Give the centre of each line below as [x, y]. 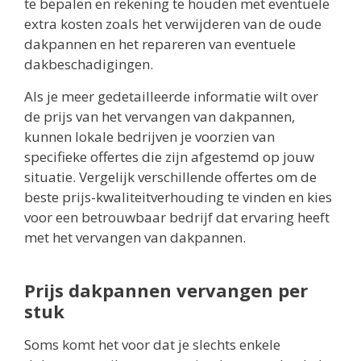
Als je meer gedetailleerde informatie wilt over [171, 96]
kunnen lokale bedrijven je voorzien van [149, 136]
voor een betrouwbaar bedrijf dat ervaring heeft [177, 217]
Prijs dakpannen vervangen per [166, 290]
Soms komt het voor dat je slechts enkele [152, 344]
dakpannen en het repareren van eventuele [160, 44]
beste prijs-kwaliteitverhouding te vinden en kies [178, 197]
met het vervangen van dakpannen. [135, 237]
